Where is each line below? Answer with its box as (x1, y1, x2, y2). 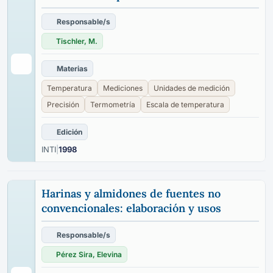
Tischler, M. (56, 37, 97, 46)
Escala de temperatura (146, 100, 224, 109)
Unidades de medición (154, 83, 230, 93)
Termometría (90, 100, 135, 109)
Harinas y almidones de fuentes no (41, 186, 221, 200)
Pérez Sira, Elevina (56, 250, 122, 259)
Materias (57, 64, 88, 73)
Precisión (47, 100, 79, 109)
